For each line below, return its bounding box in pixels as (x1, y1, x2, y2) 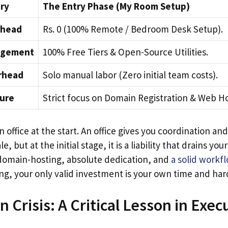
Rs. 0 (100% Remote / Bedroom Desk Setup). (43, 22, 223, 35)
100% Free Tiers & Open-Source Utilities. (43, 45, 208, 58)
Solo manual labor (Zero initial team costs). (43, 68, 218, 81)
